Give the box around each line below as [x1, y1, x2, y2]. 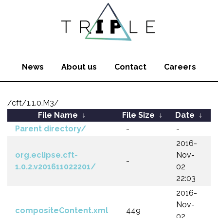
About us [61, 62, 97, 72]
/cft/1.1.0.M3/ [7, 98, 59, 108]
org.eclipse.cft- [15, 150, 78, 160]
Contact [114, 62, 146, 72]
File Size [122, 110, 155, 120]
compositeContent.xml [15, 206, 108, 215]
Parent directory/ [15, 124, 86, 133]
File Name [38, 110, 78, 120]
